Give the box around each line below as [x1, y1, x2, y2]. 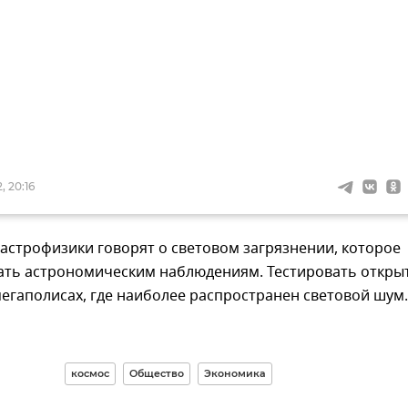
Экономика [203, 367, 266, 381]
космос [70, 367, 109, 381]
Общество [128, 367, 184, 381]
